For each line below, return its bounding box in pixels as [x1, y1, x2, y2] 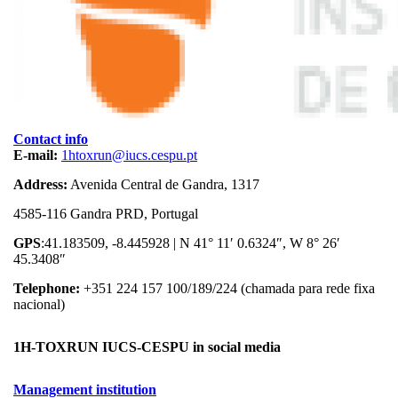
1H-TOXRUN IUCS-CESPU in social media [13, 339, 281, 354]
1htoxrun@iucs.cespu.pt [61, 147, 197, 163]
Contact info [13, 131, 88, 147]
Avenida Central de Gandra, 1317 [68, 177, 259, 192]
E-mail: [13, 147, 58, 163]
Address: [13, 177, 68, 192]
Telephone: [13, 281, 84, 296]
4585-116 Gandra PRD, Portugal [13, 206, 198, 221]
